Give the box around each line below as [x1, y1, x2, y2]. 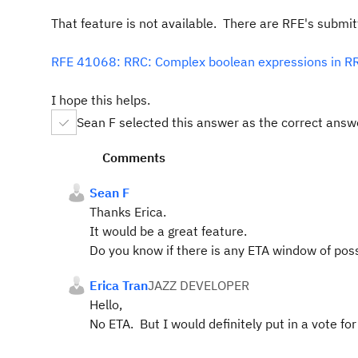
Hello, [89, 296, 122, 312]
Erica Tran [89, 277, 148, 293]
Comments [102, 149, 165, 165]
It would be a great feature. [89, 223, 247, 239]
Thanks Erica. [89, 204, 166, 220]
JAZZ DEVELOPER [148, 277, 249, 293]
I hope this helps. [51, 92, 150, 108]
